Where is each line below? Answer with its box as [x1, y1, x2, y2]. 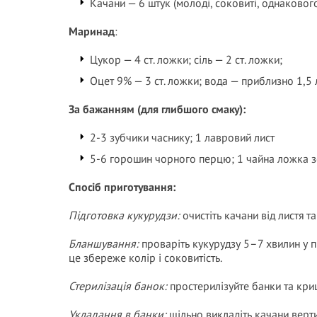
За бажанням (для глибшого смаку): [69, 102, 246, 116]
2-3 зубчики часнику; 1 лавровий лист [90, 130, 275, 144]
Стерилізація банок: [69, 279, 170, 293]
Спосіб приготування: [69, 180, 175, 194]
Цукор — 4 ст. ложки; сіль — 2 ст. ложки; [90, 52, 282, 67]
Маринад [69, 24, 115, 38]
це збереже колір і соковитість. [69, 250, 222, 265]
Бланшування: [69, 236, 142, 250]
